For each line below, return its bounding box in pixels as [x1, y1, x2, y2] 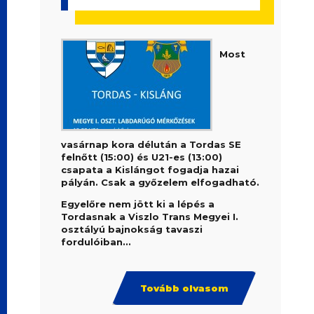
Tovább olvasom [139, 282, 228, 294]
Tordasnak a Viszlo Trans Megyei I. [61, 211, 239, 222]
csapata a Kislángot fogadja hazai [61, 164, 240, 175]
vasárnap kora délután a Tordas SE [61, 139, 242, 150]
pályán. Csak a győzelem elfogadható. [61, 177, 260, 188]
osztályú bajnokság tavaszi [61, 224, 203, 235]
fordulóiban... [61, 236, 132, 247]
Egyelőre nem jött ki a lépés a [61, 198, 215, 210]
